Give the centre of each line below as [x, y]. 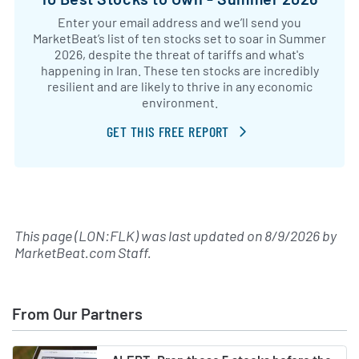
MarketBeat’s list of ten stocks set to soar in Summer [179, 38]
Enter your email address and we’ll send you [179, 22]
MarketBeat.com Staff [81, 253]
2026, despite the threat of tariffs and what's [179, 54]
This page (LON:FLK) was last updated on [139, 236]
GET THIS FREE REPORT [167, 131]
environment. [179, 102]
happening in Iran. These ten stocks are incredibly [179, 70]
